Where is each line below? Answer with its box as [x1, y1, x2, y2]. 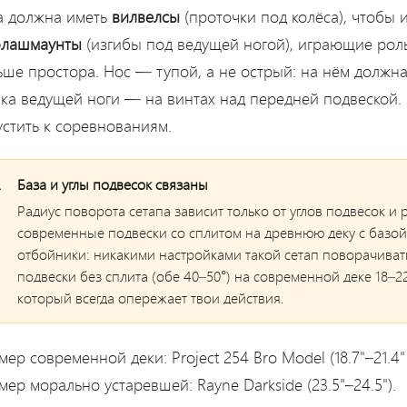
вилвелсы [112, 5, 180, 27]
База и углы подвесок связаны [17, 174, 208, 194]
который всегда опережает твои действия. [17, 287, 284, 307]
